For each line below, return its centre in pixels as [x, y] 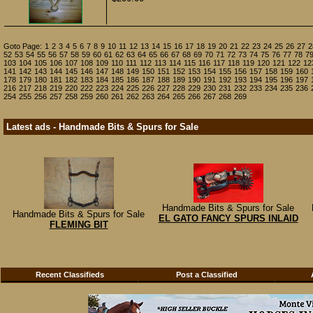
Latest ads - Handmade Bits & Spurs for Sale [102, 127]
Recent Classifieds [70, 275]
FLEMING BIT [79, 225]
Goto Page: [23, 46]
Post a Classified [206, 275]
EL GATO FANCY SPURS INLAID [228, 218]
